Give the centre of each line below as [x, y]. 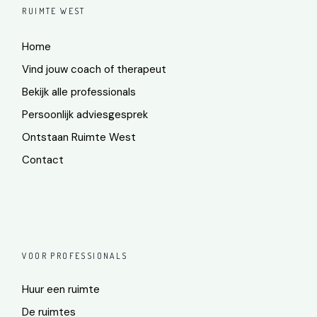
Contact [43, 160]
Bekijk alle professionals [79, 92]
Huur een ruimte [61, 289]
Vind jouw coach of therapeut [94, 69]
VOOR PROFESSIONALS [75, 255]
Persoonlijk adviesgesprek [85, 114]
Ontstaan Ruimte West [79, 137]
